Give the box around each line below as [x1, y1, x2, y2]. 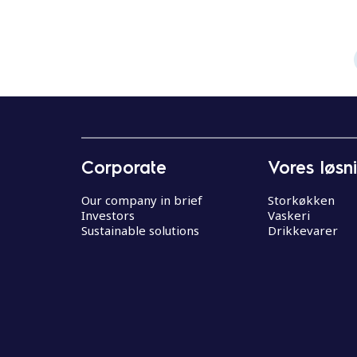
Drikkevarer [268, 222, 338, 238]
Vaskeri [268, 206, 310, 223]
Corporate [81, 155, 167, 178]
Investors [81, 206, 135, 223]
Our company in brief [81, 191, 202, 208]
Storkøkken [268, 191, 335, 208]
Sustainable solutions [81, 222, 199, 238]
